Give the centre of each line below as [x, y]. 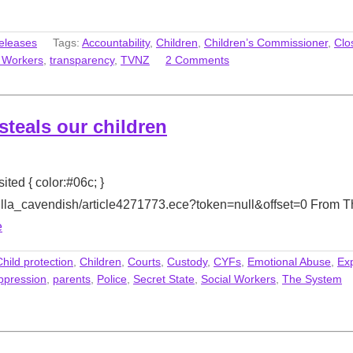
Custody [187, 261]
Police [112, 279]
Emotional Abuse [289, 261]
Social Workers [238, 279]
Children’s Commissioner [266, 42]
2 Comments [197, 59]
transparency [82, 59]
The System [312, 279]
